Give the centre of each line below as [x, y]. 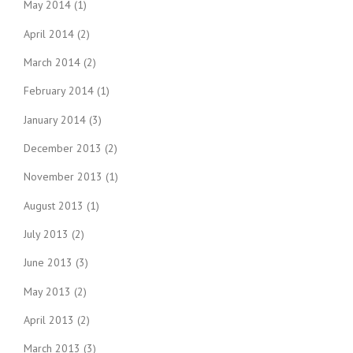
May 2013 [47, 291]
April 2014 [49, 33]
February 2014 [59, 91]
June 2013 [48, 263]
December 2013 [63, 148]
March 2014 [52, 62]
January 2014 [55, 119]
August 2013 [54, 205]
